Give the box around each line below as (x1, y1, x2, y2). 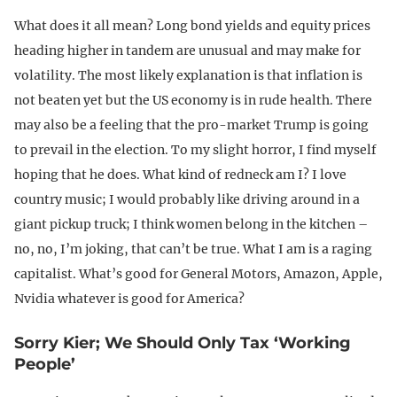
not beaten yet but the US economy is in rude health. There (14, 92, 372, 109)
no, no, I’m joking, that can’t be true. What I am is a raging (14, 241, 372, 258)
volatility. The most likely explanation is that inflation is (14, 67, 362, 84)
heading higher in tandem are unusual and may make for (14, 43, 361, 59)
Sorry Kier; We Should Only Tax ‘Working (14, 333, 351, 354)
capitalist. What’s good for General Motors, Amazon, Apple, (14, 266, 383, 283)
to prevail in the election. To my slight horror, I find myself (14, 142, 377, 159)
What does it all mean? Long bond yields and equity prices (14, 18, 370, 35)
